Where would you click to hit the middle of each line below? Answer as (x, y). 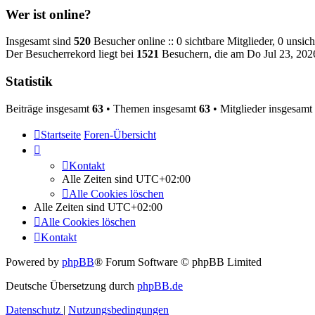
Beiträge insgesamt (49, 108)
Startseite (61, 134)
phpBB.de (160, 285)
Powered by (34, 262)
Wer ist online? (49, 14)
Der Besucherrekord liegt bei (71, 54)
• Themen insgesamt (151, 108)
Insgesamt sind (40, 41)
